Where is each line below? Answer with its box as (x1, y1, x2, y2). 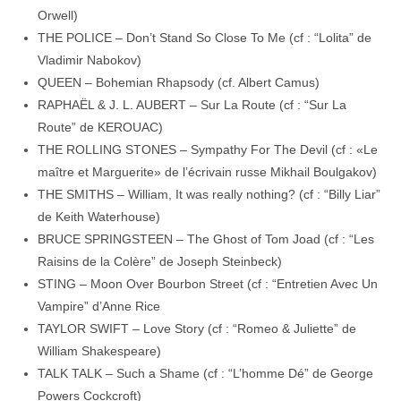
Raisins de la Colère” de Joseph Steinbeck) (38, 254, 283, 269)
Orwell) (38, 8, 79, 22)
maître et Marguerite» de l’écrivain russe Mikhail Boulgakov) (38, 165, 378, 179)
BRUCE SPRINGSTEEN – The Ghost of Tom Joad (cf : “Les (38, 232, 375, 246)
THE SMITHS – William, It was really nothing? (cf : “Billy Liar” (38, 187, 381, 201)
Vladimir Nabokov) (38, 53, 142, 67)
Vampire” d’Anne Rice (38, 299, 161, 313)
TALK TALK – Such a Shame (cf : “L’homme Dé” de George (38, 366, 374, 380)
